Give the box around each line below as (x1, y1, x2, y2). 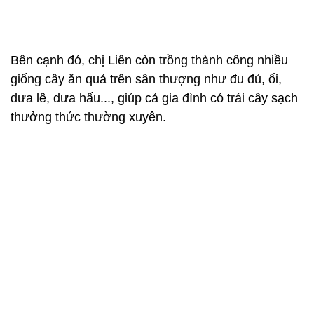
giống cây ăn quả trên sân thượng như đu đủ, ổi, (11, 178, 282, 192)
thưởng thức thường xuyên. (11, 216, 166, 230)
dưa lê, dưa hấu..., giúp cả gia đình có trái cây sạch (11, 197, 298, 211)
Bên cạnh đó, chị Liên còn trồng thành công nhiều (11, 159, 288, 173)
